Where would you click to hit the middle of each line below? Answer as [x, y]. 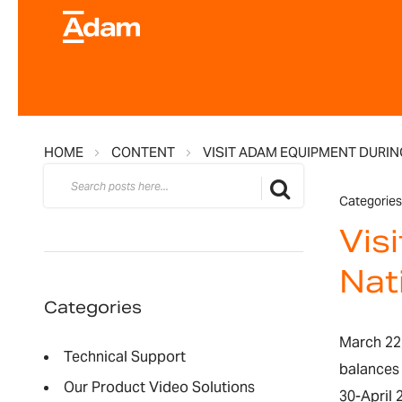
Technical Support [124, 357]
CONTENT [143, 152]
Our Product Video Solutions [159, 387]
